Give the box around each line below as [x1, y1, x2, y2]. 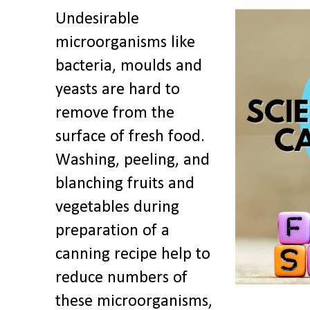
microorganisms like [55, 35, 195, 52]
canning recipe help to [55, 246, 210, 264]
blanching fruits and [55, 176, 194, 193]
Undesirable [55, 11, 139, 28]
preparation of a [55, 223, 170, 240]
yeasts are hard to [55, 82, 180, 99]
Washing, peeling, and [55, 152, 210, 170]
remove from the [55, 105, 174, 122]
